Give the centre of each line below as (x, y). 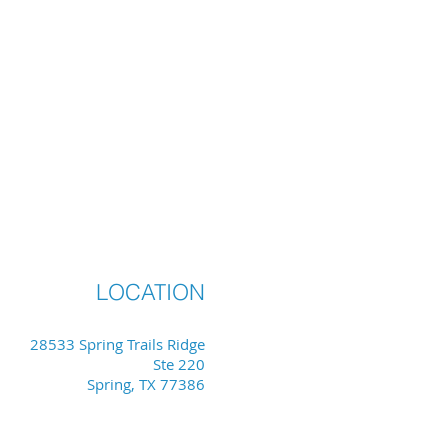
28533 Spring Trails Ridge (117, 344)
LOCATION (150, 292)
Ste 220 (179, 364)
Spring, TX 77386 (146, 384)
